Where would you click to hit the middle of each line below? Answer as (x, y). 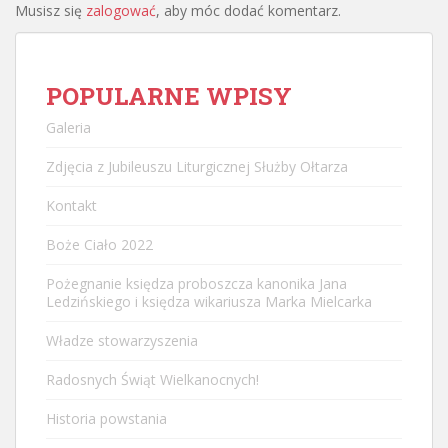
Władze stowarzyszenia (122, 340)
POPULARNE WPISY (169, 95)
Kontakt (71, 205)
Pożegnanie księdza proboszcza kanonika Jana (196, 283)
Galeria (68, 127)
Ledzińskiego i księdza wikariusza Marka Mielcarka (209, 301)
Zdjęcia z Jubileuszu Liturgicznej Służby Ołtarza (197, 166)
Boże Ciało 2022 (99, 244)
